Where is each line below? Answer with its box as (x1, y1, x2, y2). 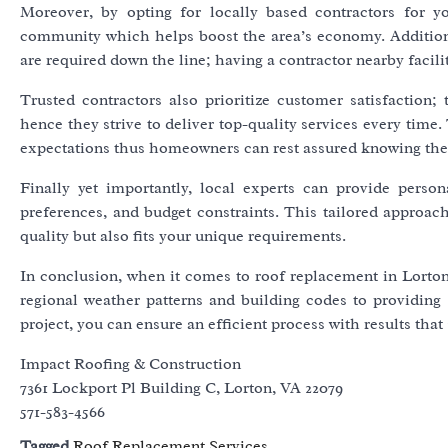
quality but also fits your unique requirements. (20, 226, 346, 247)
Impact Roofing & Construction (20, 354, 241, 375)
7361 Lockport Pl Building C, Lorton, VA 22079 (20, 378, 343, 399)
